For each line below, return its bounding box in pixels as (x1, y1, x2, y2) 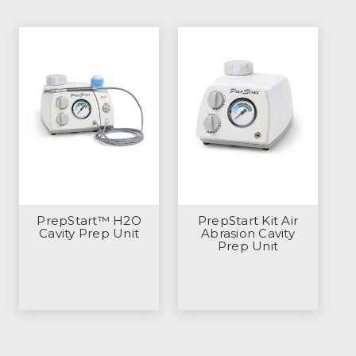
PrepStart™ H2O (37, 213, 141, 229)
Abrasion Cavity (201, 226, 295, 242)
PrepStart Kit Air (197, 213, 299, 229)
